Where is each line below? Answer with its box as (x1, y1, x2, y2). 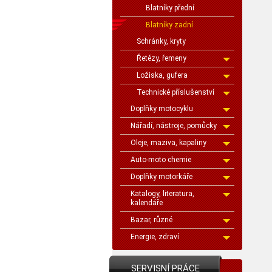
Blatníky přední (146, 4, 194, 12)
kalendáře (131, 199, 163, 207)
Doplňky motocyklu (131, 104, 193, 113)
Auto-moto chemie (131, 155, 191, 164)
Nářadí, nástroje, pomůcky (131, 121, 217, 130)
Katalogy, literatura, (131, 189, 194, 198)
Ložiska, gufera (137, 71, 188, 80)
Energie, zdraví (131, 233, 179, 241)
